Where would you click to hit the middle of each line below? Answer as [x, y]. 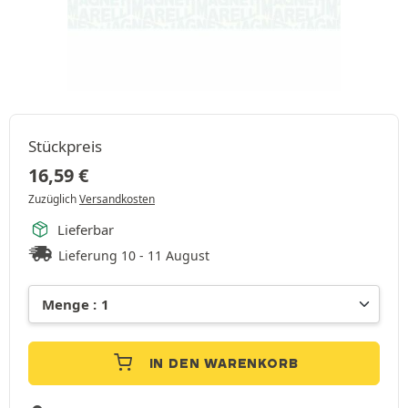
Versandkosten [117, 199]
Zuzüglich [54, 199]
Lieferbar [86, 229]
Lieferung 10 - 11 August [134, 255]
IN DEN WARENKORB [224, 363]
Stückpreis [65, 146]
